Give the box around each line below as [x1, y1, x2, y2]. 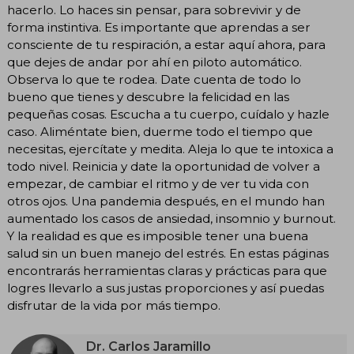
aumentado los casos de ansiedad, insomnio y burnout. [7, 210, 336, 226]
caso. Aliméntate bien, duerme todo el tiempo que [7, 123, 313, 139]
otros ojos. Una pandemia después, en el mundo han [7, 193, 325, 209]
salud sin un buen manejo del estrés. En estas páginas [7, 245, 329, 261]
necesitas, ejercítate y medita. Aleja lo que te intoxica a [7, 141, 333, 156]
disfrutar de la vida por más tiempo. [7, 297, 220, 313]
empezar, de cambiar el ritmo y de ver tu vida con [7, 175, 309, 191]
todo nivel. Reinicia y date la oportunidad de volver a [7, 158, 320, 174]
